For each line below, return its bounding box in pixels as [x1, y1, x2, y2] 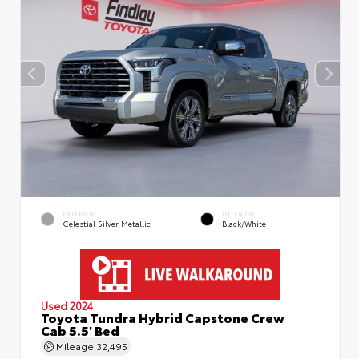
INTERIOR [222, 208, 255, 218]
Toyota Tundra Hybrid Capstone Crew [41, 307, 284, 326]
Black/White [222, 217, 266, 228]
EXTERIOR [63, 208, 95, 218]
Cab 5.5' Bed [41, 320, 119, 339]
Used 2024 [41, 297, 93, 313]
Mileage [54, 338, 96, 353]
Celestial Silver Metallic [63, 217, 151, 228]
